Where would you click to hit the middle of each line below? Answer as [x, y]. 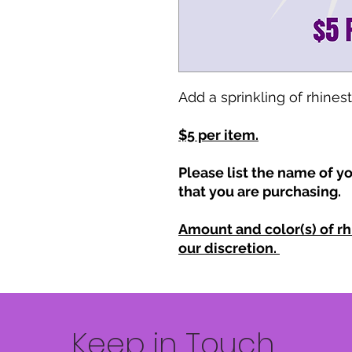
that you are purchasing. [260, 191]
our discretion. [229, 248]
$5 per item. [218, 135]
